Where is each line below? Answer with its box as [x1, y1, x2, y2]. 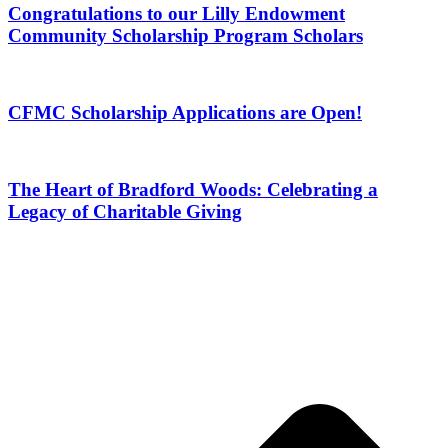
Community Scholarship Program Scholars [8, 24, 363, 46]
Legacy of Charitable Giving [8, 201, 242, 223]
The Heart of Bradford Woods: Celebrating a [8, 179, 378, 201]
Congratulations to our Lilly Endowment [8, 2, 345, 24]
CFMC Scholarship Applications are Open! [8, 102, 362, 124]
